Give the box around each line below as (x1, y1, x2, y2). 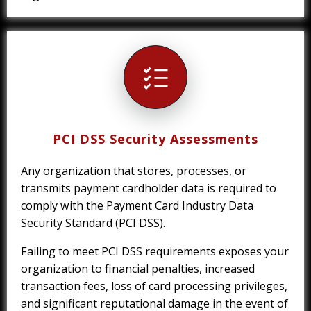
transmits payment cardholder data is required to (21, 180, 276, 196)
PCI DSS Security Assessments (53, 131, 258, 148)
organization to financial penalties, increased (21, 261, 255, 277)
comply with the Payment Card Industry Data (21, 198, 253, 214)
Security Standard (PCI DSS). (21, 215, 165, 231)
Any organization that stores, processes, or (21, 163, 246, 179)
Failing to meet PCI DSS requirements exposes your (21, 244, 289, 260)
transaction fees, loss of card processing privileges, (21, 278, 287, 294)
